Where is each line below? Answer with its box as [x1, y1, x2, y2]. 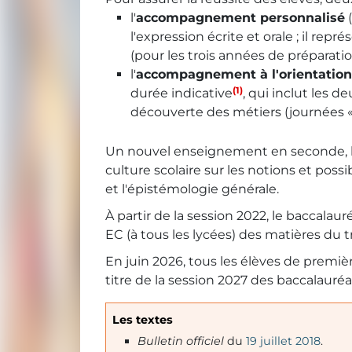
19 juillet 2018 [246, 334, 321, 349]
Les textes [112, 313, 173, 328]
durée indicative [130, 86, 233, 101]
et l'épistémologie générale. [105, 181, 279, 197]
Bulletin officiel [137, 334, 227, 349]
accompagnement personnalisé [136, 10, 345, 26]
